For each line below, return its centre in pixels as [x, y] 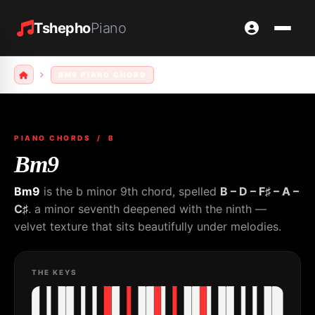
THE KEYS [54, 272]
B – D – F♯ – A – [259, 191]
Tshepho [62, 28]
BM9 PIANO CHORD [102, 74]
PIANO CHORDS [52, 138]
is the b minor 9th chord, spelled [130, 191]
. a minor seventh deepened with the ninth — [147, 209]
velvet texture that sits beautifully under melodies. [148, 226]
